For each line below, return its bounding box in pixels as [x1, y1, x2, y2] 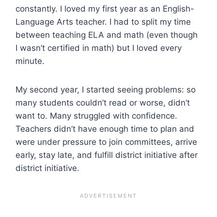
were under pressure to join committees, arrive [15, 137, 197, 147]
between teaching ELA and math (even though [15, 30, 198, 40]
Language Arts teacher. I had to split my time [15, 16, 191, 27]
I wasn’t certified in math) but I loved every [15, 43, 182, 53]
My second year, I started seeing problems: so [15, 84, 196, 94]
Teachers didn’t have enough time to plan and [15, 124, 194, 134]
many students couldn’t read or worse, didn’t [15, 97, 190, 108]
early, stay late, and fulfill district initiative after [15, 150, 198, 160]
